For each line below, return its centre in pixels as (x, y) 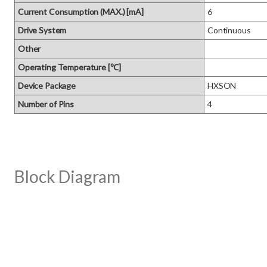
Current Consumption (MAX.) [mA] (81, 12)
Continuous (229, 30)
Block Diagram (67, 176)
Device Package (47, 86)
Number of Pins (46, 104)
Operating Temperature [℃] (69, 67)
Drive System (42, 30)
